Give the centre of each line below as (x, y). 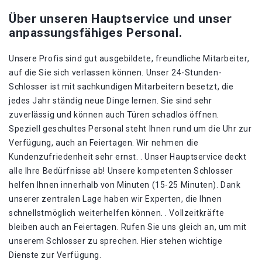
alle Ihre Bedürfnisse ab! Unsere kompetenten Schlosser (121, 171)
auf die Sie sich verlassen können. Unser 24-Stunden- (116, 73)
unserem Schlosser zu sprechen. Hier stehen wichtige (116, 241)
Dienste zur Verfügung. (55, 255)
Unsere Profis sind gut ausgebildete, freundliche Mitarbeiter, (129, 58)
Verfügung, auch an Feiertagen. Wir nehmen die (104, 143)
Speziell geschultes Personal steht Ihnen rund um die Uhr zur (130, 129)
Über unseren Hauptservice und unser (120, 19)
